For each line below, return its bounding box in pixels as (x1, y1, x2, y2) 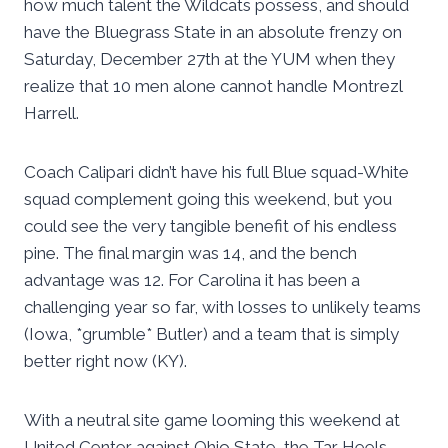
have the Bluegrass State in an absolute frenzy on (24, 22, 402, 43)
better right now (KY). (24, 351, 187, 372)
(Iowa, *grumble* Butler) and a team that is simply (24, 324, 399, 345)
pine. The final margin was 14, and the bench (24, 243, 357, 264)
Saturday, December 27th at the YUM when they (24, 49, 395, 70)
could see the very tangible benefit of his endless (24, 216, 397, 237)
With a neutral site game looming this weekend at (24, 410, 400, 431)
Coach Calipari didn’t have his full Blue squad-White (24, 162, 409, 183)
